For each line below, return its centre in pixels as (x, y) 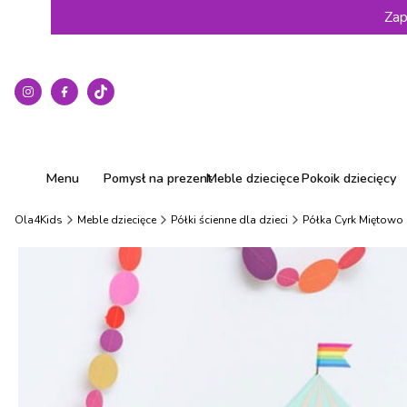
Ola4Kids (39, 220)
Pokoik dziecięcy (348, 178)
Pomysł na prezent (157, 178)
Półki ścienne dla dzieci (229, 220)
